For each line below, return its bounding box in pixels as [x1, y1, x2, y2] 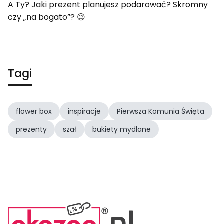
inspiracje [68, 106, 101, 116]
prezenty [16, 124, 47, 134]
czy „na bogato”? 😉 [8, 11, 85, 23]
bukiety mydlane [92, 124, 151, 134]
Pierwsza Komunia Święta [117, 106, 204, 116]
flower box [16, 106, 52, 116]
